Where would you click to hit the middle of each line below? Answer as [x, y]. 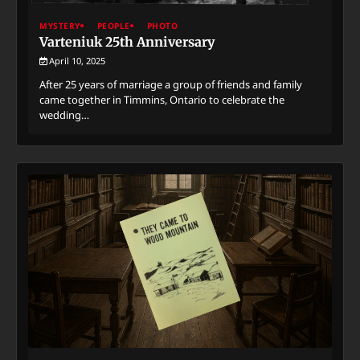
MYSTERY [60, 25]
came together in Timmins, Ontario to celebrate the [162, 99]
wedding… [64, 115]
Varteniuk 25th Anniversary [127, 41]
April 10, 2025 [77, 60]
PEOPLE [113, 25]
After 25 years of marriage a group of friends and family [171, 84]
